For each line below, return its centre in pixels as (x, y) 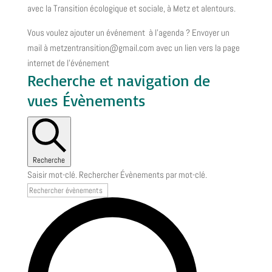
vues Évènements (86, 100)
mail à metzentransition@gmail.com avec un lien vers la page (133, 48)
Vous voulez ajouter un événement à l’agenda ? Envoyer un (128, 33)
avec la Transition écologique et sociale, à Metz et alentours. (131, 8)
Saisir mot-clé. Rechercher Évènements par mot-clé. (117, 175)
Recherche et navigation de (118, 80)
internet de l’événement (68, 63)
